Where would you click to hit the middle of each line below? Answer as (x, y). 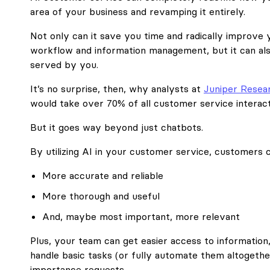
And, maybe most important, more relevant (141, 216)
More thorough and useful (101, 196)
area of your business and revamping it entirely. (138, 11)
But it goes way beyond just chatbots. (117, 127)
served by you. (64, 64)
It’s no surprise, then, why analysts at (115, 89)
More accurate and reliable (103, 175)
